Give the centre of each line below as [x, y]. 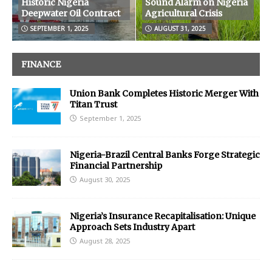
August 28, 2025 [105, 241]
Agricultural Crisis [184, 13]
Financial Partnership [116, 166]
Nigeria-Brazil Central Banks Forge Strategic [165, 155]
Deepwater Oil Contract [71, 13]
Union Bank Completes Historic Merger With [164, 93]
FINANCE [41, 64]
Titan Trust [93, 104]
